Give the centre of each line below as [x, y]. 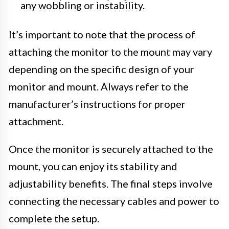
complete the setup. [54, 219]
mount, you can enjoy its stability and [93, 166]
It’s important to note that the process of [102, 35]
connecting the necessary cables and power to [114, 201]
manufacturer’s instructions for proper [97, 104]
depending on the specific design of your [101, 69]
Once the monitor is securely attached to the [111, 149]
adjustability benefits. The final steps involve [111, 184]
